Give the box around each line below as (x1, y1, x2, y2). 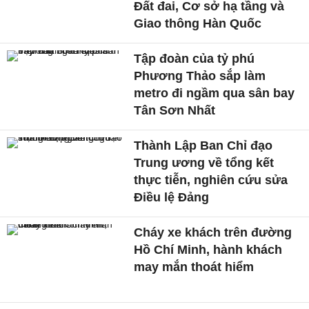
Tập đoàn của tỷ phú (134, 51, 255, 66)
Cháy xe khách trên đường (134, 225, 292, 239)
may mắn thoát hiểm (134, 259, 255, 274)
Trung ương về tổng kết (134, 155, 275, 170)
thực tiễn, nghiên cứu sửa (134, 172, 288, 187)
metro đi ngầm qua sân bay (134, 86, 295, 100)
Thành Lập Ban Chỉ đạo (134, 138, 273, 152)
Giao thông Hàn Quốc (134, 16, 262, 30)
